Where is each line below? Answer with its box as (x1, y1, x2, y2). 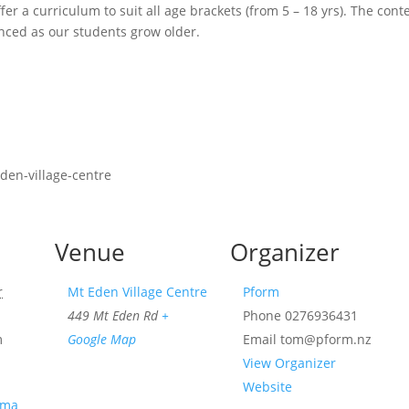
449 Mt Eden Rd (68, 307, 159, 324)
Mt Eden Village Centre (68, 283, 208, 300)
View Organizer (243, 354, 337, 372)
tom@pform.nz (280, 330, 372, 348)
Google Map (68, 330, 137, 348)
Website (243, 378, 293, 395)
